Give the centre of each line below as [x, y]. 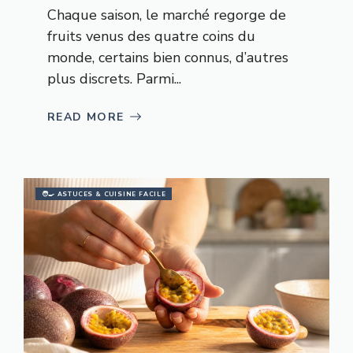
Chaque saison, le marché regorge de [167, 15]
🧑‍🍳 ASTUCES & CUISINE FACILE [104, 194]
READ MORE [86, 117]
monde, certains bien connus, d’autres [168, 57]
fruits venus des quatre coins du [151, 36]
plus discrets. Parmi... [114, 78]
